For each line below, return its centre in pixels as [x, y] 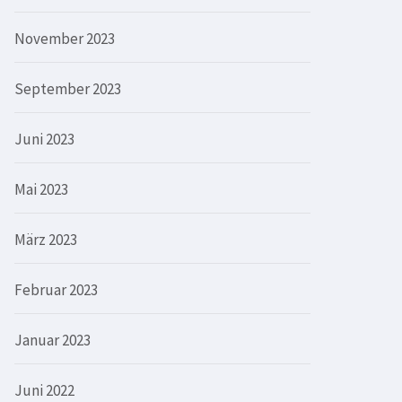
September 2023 [68, 88]
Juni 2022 [44, 390]
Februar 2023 [56, 289]
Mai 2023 [41, 189]
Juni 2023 [44, 139]
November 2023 [65, 38]
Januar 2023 [52, 340]
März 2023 [46, 239]
